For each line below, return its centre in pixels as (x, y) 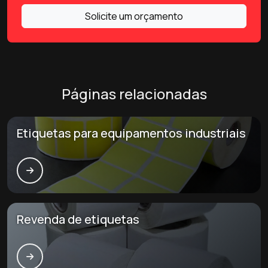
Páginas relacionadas (134, 94)
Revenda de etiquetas (78, 219)
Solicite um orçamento (134, 16)
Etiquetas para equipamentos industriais (131, 133)
